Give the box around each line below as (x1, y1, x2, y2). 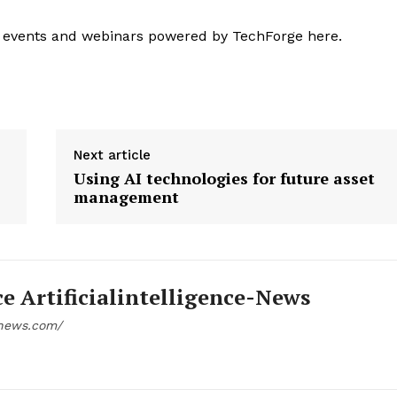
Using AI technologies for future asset (74, 167, 376, 190)
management (74, 186, 180, 208)
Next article (74, 147, 152, 164)
